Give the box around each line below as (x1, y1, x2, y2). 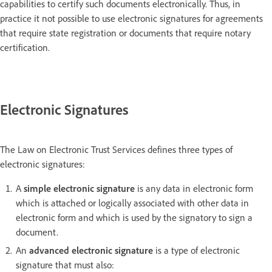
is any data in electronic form (135, 182, 253, 194)
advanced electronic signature (29, 243, 155, 256)
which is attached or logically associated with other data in (16, 196, 249, 209)
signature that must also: (16, 258, 114, 271)
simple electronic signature (24, 182, 135, 194)
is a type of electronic (155, 243, 240, 256)
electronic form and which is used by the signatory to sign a (16, 211, 253, 223)
